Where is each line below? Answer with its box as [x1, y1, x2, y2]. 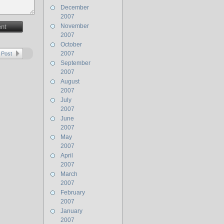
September [60, 59, 90, 66]
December [60, 4, 89, 11]
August [60, 78, 79, 85]
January [60, 207, 82, 214]
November [60, 22, 89, 29]
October [60, 41, 82, 48]
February [60, 189, 85, 196]
